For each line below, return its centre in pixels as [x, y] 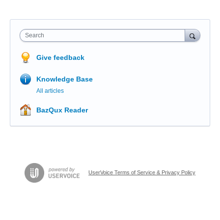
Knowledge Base [65, 79]
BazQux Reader [62, 110]
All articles [50, 91]
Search [35, 35]
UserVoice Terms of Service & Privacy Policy [142, 172]
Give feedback [60, 57]
